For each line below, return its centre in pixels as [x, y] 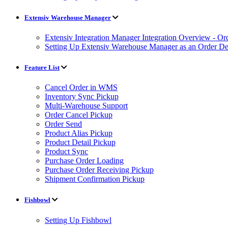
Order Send [63, 124]
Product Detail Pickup [80, 142]
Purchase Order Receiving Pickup [99, 170]
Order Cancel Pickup [79, 115]
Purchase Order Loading [84, 161]
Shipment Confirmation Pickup [95, 179]
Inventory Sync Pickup [82, 97]
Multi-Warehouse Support [86, 106]
